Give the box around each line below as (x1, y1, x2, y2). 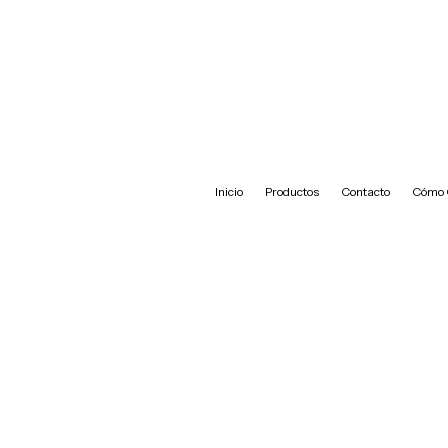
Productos (264, 184, 319, 199)
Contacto (340, 184, 390, 199)
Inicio (214, 184, 243, 199)
